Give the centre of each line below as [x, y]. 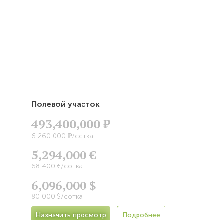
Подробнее [141, 215]
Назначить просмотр [71, 215]
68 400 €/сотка [57, 166]
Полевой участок [66, 104]
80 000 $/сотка [57, 196]
